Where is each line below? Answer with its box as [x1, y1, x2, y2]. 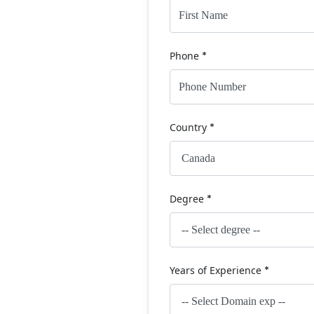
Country [170, 121, 210, 134]
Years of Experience [170, 264, 264, 277]
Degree [170, 192, 207, 205]
